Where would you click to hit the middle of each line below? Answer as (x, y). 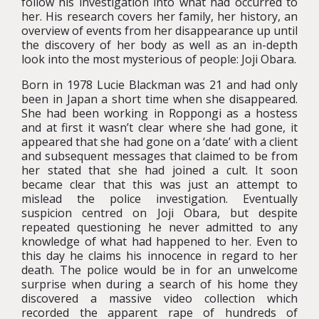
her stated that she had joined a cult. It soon (159, 170)
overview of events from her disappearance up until (159, 31)
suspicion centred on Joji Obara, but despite (159, 213)
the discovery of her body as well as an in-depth (159, 45)
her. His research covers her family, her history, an (159, 16)
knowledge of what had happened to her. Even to (159, 241)
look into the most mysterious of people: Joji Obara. (159, 59)
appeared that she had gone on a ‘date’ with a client (159, 142)
